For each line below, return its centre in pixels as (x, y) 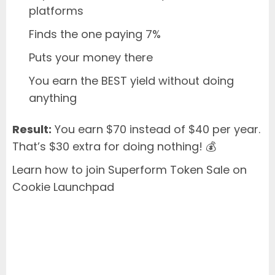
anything (53, 98)
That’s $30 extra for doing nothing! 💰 (114, 146)
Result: (32, 129)
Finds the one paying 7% (95, 34)
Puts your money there (91, 57)
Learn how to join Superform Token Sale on (130, 169)
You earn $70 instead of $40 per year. (156, 129)
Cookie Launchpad (63, 187)
